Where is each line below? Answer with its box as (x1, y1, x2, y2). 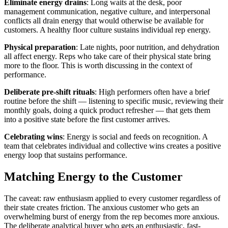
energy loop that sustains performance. (4, 150, 127, 159)
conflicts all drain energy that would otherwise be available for (4, 16, 204, 25)
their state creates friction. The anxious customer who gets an (4, 203, 199, 212)
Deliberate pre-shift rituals (4, 87, 95, 96)
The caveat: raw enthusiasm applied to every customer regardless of (4, 193, 220, 203)
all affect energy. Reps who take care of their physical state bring (4, 51, 211, 61)
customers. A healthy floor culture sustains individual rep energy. (4, 25, 211, 34)
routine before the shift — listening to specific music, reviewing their (4, 96, 223, 105)
